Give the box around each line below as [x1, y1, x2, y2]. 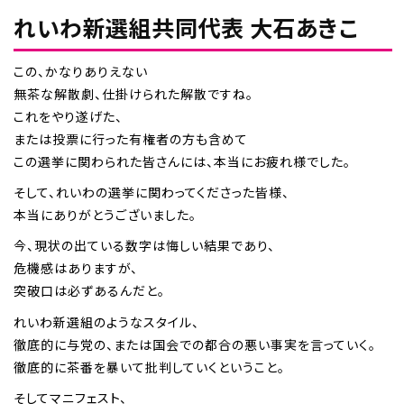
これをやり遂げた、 [14, 106, 123, 125]
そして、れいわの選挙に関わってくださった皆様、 [14, 183, 289, 201]
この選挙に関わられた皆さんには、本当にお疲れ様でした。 [14, 151, 351, 170]
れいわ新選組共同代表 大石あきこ [14, 10, 358, 43]
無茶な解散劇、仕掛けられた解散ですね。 [14, 84, 253, 103]
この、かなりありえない [14, 61, 148, 80]
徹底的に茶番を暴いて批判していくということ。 [14, 357, 285, 376]
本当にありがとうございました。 [14, 206, 197, 224]
